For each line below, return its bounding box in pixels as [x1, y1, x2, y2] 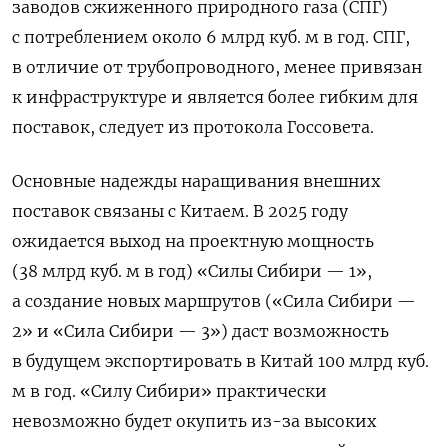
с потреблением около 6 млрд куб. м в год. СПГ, [12, 27, 410, 47]
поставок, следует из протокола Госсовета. [12, 117, 374, 137]
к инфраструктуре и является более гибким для [12, 87, 418, 107]
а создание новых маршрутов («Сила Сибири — [12, 291, 416, 311]
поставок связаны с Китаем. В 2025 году [12, 201, 348, 221]
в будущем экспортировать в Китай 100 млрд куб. [12, 351, 429, 371]
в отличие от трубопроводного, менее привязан [12, 57, 422, 77]
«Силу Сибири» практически [80, 381, 327, 401]
